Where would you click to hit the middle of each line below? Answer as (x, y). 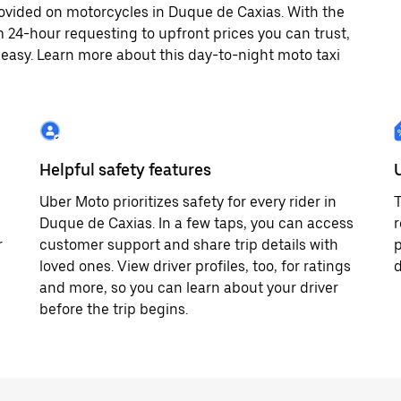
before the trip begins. (114, 309)
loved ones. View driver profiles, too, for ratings (195, 266)
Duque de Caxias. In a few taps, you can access (196, 223)
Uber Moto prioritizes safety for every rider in (188, 202)
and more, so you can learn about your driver (189, 288)
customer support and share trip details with (189, 245)
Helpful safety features (125, 170)
